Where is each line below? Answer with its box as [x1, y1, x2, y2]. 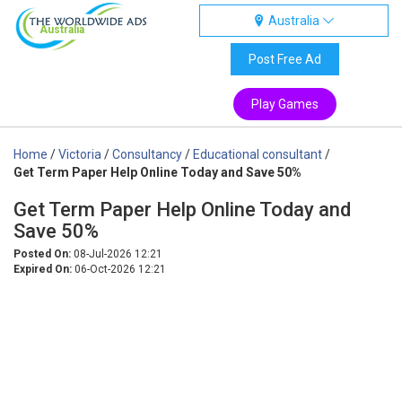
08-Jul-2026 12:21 [71, 248, 162, 260]
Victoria [58, 147, 101, 162]
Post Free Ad [248, 52, 321, 66]
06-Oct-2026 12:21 [72, 263, 166, 275]
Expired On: [13, 263, 72, 275]
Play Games [250, 97, 319, 111]
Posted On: [13, 248, 71, 260]
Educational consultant [193, 147, 322, 162]
